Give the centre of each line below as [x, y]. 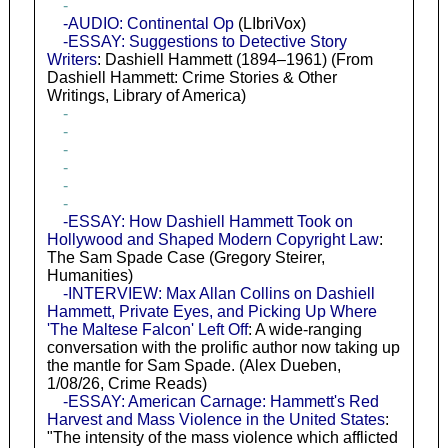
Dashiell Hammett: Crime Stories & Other [191, 77]
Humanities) [89, 275]
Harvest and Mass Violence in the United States [215, 419]
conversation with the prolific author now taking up [223, 347]
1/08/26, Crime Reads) [126, 383]
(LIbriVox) [269, 23]
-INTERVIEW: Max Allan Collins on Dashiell [218, 293]
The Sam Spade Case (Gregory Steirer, [185, 257]
